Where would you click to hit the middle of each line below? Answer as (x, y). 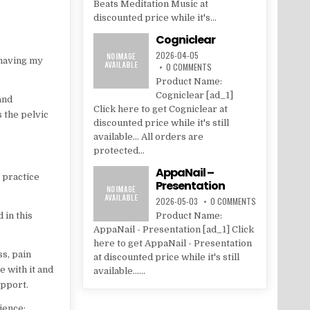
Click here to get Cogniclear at (160, 109)
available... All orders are (148, 137)
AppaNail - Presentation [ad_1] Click (173, 230)
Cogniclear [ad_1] (194, 95)
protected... (119, 151)
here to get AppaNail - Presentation (172, 244)
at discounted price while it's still (166, 257)
